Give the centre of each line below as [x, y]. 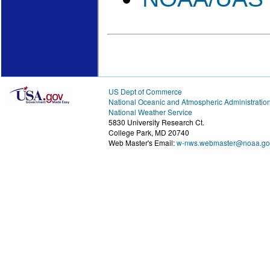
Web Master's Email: [143, 142]
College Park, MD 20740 [149, 132]
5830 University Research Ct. [156, 122]
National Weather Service [150, 111]
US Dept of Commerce [145, 91]
